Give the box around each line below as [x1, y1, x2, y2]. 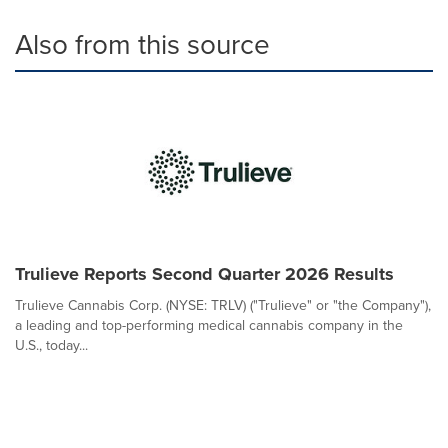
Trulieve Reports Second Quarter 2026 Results [15, 261, 394, 287]
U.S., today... [15, 335, 88, 356]
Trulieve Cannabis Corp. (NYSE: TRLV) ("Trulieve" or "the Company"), [15, 295, 431, 316]
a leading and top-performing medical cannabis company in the [15, 315, 403, 336]
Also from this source [15, 24, 270, 65]
